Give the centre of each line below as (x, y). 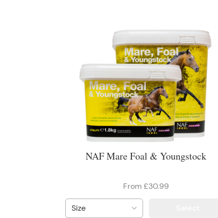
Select (188, 208)
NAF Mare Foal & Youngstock (146, 156)
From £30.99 (146, 186)
